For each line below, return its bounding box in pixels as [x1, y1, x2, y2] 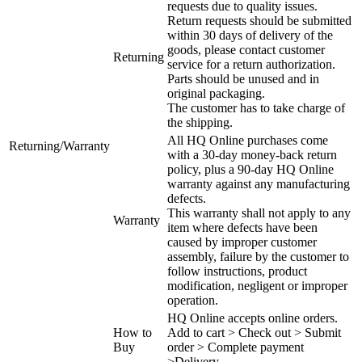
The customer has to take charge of [167, 100, 345, 115]
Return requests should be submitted [167, 13, 351, 27]
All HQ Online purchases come [167, 133, 328, 147]
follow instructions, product [167, 263, 307, 278]
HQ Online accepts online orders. [167, 310, 338, 325]
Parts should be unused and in [167, 71, 319, 86]
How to [113, 325, 152, 339]
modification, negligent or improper [167, 278, 347, 293]
